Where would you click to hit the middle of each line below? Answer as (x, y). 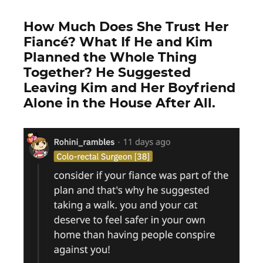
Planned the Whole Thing (110, 58)
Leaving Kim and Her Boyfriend (129, 88)
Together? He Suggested (107, 73)
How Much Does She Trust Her (126, 27)
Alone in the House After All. (119, 103)
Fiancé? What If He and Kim (118, 42)
